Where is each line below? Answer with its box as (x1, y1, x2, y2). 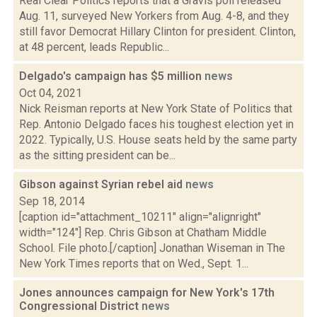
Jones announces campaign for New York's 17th (19, 286, 275, 299)
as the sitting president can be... (19, 149, 175, 162)
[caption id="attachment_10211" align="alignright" (19, 210, 261, 224)
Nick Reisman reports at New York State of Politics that (19, 102, 292, 115)
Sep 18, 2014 (19, 195, 85, 208)
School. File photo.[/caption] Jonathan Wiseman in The (19, 241, 285, 255)
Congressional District (19, 299, 142, 313)
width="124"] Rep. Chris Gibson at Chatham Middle (19, 226, 267, 239)
